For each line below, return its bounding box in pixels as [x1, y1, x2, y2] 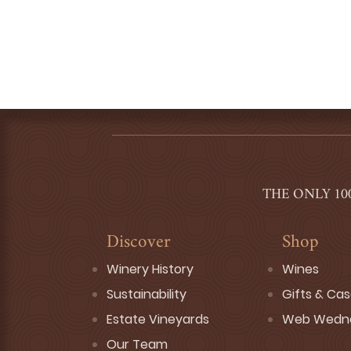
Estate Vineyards [107, 310, 209, 328]
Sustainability [107, 285, 186, 303]
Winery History [107, 260, 194, 278]
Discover [107, 236, 171, 251]
